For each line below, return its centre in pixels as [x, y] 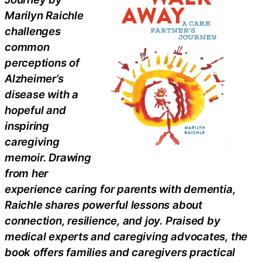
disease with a [42, 94]
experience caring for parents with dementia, [120, 189]
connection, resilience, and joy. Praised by [113, 220]
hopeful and [35, 110]
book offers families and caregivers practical [120, 252]
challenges [33, 31]
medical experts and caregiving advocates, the [126, 236]
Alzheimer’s [34, 78]
